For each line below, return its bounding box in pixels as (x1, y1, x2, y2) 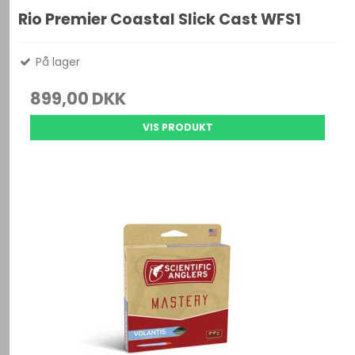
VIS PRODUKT (142, 120, 213, 135)
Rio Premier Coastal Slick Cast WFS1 (18, 9, 302, 31)
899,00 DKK (30, 87, 127, 111)
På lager (32, 54, 81, 71)
